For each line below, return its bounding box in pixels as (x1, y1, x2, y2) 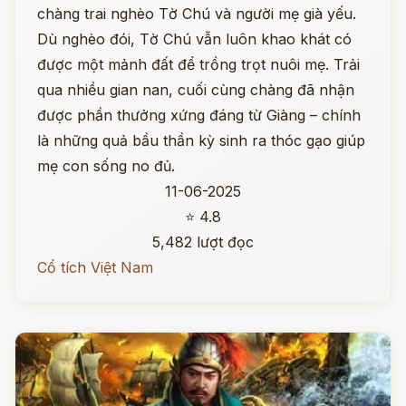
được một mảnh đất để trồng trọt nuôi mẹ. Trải (37, 55, 360, 73)
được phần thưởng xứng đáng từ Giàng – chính (37, 106, 361, 124)
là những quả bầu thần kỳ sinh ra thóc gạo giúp (37, 131, 365, 150)
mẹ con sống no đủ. (37, 157, 175, 175)
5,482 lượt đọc (152, 233, 254, 251)
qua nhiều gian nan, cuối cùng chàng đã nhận (37, 81, 354, 99)
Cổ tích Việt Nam (37, 258, 153, 276)
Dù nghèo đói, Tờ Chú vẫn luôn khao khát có (37, 30, 352, 48)
